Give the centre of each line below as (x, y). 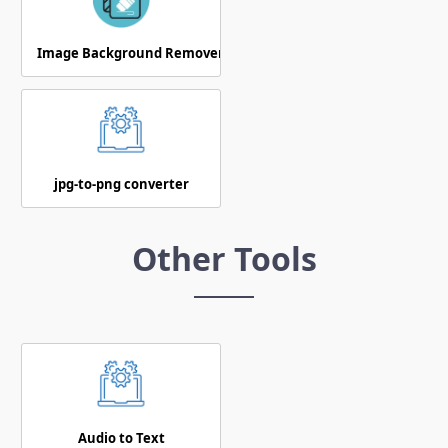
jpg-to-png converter (121, 183)
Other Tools (224, 258)
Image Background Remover (130, 52)
